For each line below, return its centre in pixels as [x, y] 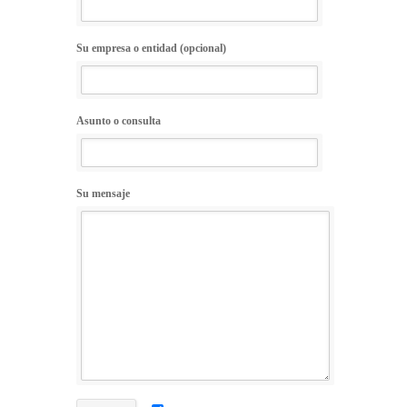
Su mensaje [103, 193]
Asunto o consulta [119, 120]
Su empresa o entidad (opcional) [151, 48]
